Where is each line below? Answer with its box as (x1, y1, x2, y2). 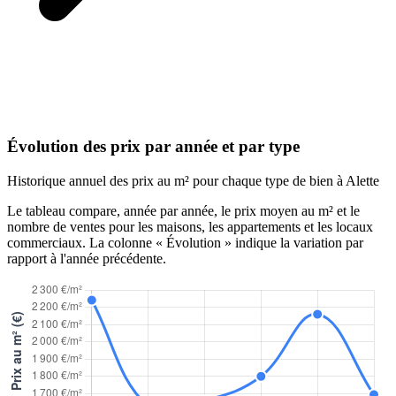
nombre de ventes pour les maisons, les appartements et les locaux (7, 218, 373, 234)
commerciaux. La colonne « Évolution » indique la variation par (7, 234, 363, 250)
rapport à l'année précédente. (7, 250, 166, 266)
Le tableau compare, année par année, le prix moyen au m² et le (7, 202, 360, 218)
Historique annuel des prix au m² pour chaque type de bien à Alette (7, 172, 379, 188)
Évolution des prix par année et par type (7, 137, 300, 156)
